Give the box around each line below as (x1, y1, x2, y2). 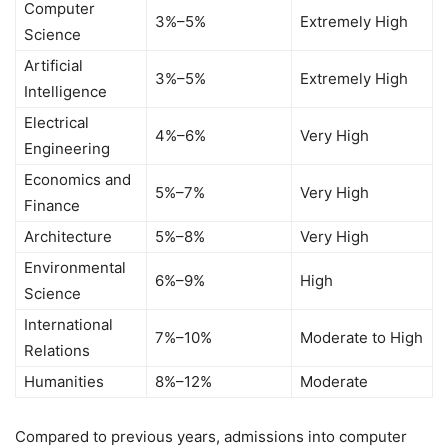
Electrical (24, 112, 89, 132)
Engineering (24, 138, 110, 158)
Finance (24, 195, 80, 215)
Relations (24, 340, 90, 360)
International (24, 314, 113, 334)
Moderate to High (300, 327, 423, 347)
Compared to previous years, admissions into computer (15, 426, 407, 446)
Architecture (24, 226, 112, 246)
